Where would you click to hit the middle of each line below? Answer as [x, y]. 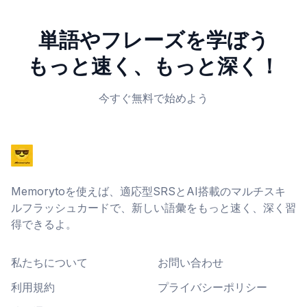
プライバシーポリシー [212, 287]
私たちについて [49, 262]
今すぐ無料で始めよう [153, 98]
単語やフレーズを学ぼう [153, 40]
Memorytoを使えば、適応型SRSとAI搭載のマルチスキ [148, 191]
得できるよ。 [44, 224]
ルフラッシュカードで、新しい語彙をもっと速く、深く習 [153, 208]
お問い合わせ [191, 262]
